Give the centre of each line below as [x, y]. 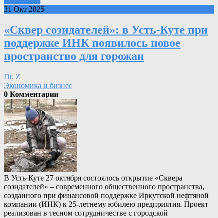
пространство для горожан [74, 56]
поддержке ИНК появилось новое [92, 43]
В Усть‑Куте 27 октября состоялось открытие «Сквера [93, 178]
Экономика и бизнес [38, 85]
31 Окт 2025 [24, 9]
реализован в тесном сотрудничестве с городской [86, 213]
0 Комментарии [31, 94]
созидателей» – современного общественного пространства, [104, 186]
